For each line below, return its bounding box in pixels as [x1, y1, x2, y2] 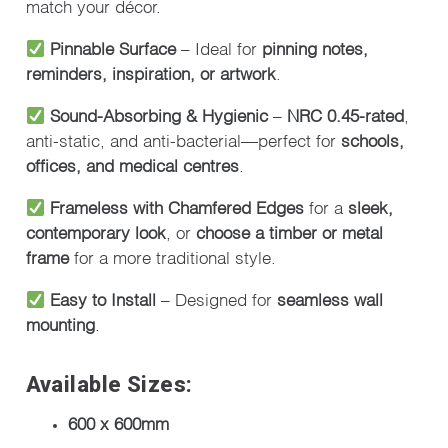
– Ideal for [175, 42, 262, 52]
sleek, [347, 201, 393, 211]
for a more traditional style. [68, 251, 276, 261]
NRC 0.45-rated [286, 109, 404, 119]
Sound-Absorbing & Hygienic [49, 109, 268, 119]
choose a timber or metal [195, 226, 383, 236]
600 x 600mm [68, 417, 169, 427]
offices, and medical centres [25, 159, 239, 169]
